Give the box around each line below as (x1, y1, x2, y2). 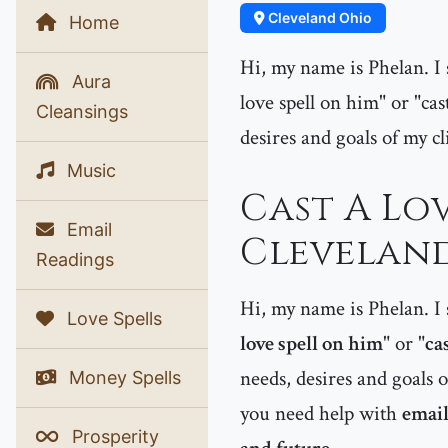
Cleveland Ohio (265, 9, 372, 26)
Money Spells (64, 367, 181, 388)
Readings (36, 249, 114, 270)
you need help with (240, 400, 402, 427)
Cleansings (36, 101, 128, 122)
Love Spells (62, 308, 162, 329)
